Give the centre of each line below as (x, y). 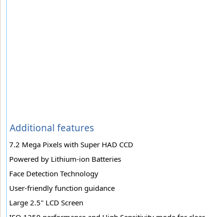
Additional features (52, 128)
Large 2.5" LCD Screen (46, 202)
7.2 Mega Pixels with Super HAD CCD (71, 144)
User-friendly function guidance (62, 188)
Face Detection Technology (54, 173)
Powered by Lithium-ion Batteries (65, 159)
